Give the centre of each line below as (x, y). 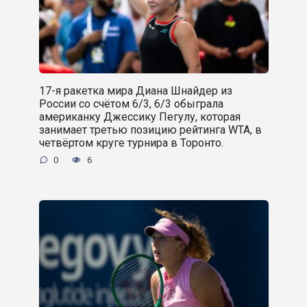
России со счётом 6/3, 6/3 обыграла (131, 103)
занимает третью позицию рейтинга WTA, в (150, 130)
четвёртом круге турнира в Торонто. (131, 143)
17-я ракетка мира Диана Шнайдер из (135, 90)
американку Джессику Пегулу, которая (139, 116)
